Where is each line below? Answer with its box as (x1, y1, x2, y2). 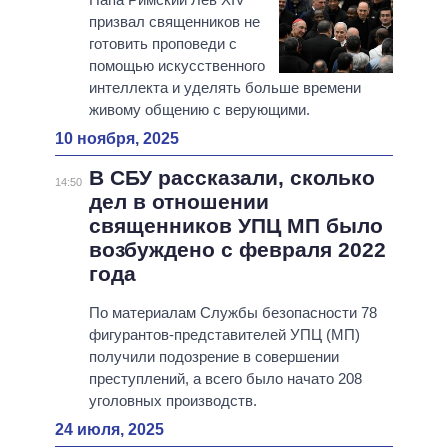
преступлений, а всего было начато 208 (88, 370, 362, 388)
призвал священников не (88, 13, 260, 31)
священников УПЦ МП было (88, 214, 383, 238)
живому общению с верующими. (88, 101, 310, 119)
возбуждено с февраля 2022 (88, 238, 386, 262)
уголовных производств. (88, 392, 257, 410)
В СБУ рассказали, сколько (88, 166, 375, 190)
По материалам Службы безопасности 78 (88, 304, 377, 322)
